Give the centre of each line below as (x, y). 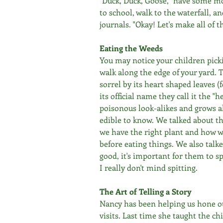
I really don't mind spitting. (149, 167)
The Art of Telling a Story (146, 191)
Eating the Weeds (131, 48)
